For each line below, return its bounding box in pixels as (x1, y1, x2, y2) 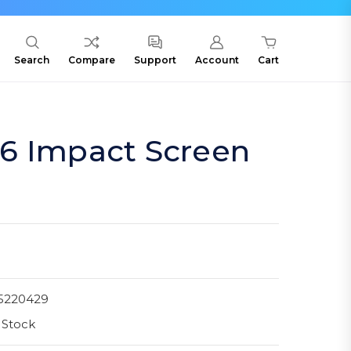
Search (14, 54, 49, 67)
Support (134, 54, 176, 67)
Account (195, 54, 239, 67)
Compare (68, 54, 115, 67)
